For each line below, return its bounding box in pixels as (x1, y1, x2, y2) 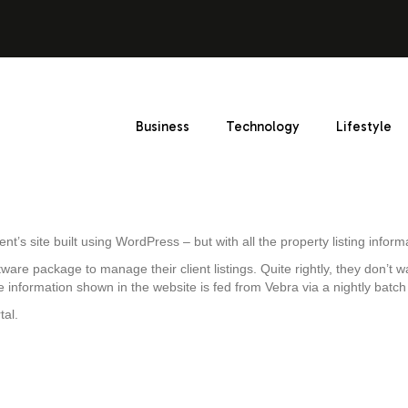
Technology (226, 117, 301, 135)
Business (136, 117, 190, 135)
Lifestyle (336, 117, 393, 135)
